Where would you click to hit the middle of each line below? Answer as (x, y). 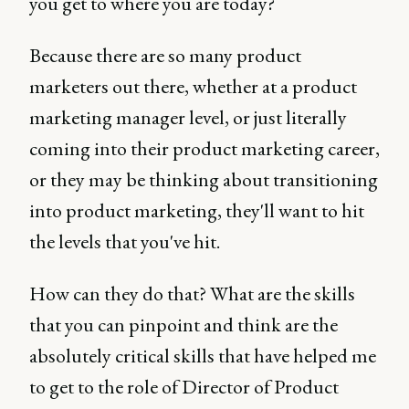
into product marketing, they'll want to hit (197, 210)
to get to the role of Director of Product (184, 387)
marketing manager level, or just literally (188, 117)
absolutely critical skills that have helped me (203, 356)
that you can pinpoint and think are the (184, 325)
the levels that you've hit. (125, 241)
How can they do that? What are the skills (192, 294)
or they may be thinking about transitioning (204, 179)
